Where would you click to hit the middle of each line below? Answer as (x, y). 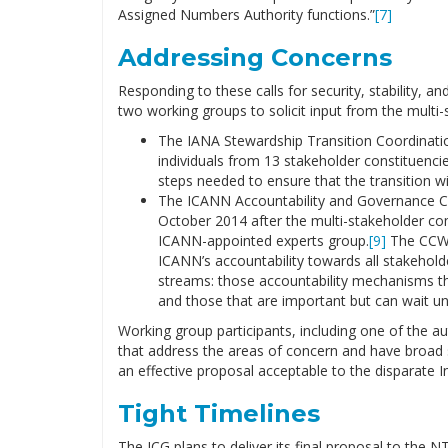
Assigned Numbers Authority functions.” (246, 14)
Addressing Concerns (255, 57)
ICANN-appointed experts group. (263, 240)
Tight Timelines (219, 413)
